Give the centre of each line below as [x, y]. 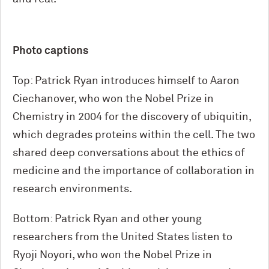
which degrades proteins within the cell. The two [134, 135]
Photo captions [50, 51]
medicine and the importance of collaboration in [134, 171]
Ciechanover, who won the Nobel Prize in [113, 99]
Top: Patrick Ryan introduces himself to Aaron [126, 81]
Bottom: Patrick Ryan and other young [107, 219]
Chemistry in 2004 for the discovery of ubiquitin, [132, 117]
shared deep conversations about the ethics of [129, 153]
